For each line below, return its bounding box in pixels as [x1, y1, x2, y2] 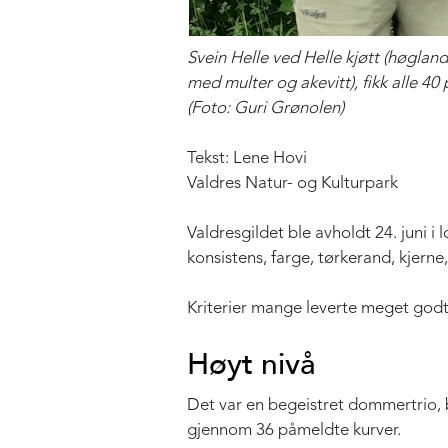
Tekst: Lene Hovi [187, 149, 307, 167]
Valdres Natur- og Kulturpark [187, 174, 398, 192]
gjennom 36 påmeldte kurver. [187, 421, 401, 439]
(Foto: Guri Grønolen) [187, 99, 344, 117]
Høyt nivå [187, 345, 316, 382]
